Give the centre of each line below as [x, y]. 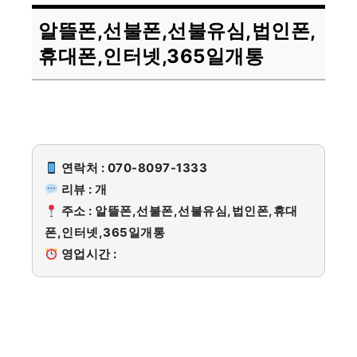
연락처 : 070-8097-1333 [133, 168]
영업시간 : [88, 254]
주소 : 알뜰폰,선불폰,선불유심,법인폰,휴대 [178, 211]
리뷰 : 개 [83, 190]
